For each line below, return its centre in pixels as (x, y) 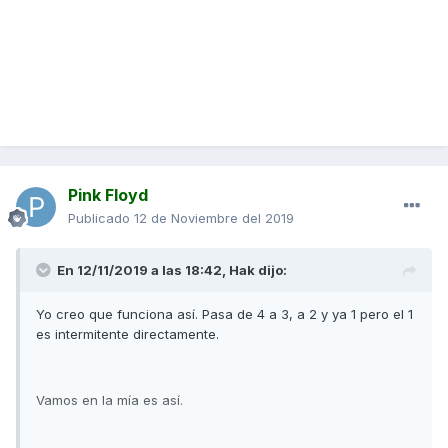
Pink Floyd (108, 195)
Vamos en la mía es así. (109, 400)
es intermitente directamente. (127, 334)
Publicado (101, 218)
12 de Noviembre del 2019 (214, 218)
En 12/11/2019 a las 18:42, (143, 270)
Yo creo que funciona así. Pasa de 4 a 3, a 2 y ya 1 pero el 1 (224, 314)
